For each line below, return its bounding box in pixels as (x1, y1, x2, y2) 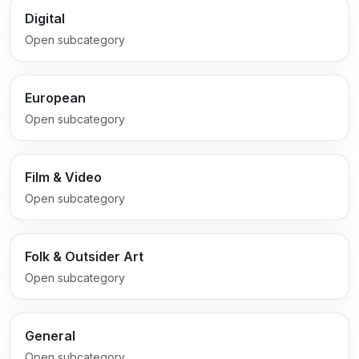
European (24, 89, 86, 106)
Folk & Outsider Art (24, 248, 143, 264)
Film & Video (24, 168, 102, 185)
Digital (24, 10, 65, 26)
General (24, 327, 75, 344)
